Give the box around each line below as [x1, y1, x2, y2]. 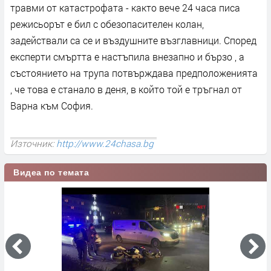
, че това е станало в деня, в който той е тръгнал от [10, 82, 242, 96]
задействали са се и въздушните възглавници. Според [10, 33, 256, 47]
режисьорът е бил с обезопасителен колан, [10, 17, 204, 30]
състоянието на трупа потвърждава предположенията [10, 66, 258, 79]
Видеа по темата [13, 167, 90, 177]
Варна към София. [10, 99, 93, 112]
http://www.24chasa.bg [56, 137, 154, 149]
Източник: [10, 137, 56, 149]
